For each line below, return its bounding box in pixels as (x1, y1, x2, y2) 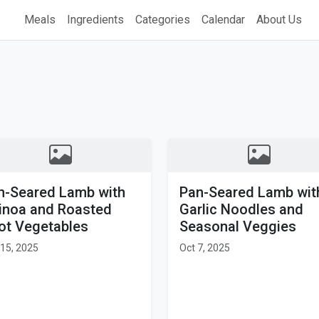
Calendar (202, 13, 246, 26)
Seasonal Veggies (179, 218, 296, 235)
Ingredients (67, 13, 125, 26)
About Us (256, 13, 303, 26)
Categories (135, 13, 191, 26)
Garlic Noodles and (179, 201, 303, 218)
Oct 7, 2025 (179, 242, 230, 253)
